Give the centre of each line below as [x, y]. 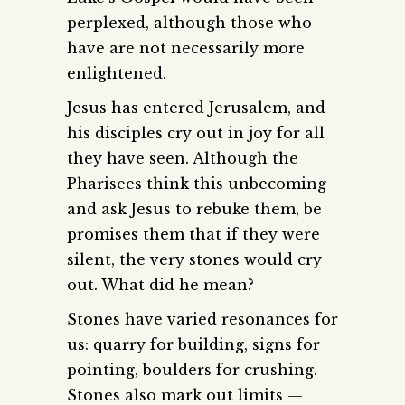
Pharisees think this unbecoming [197, 183]
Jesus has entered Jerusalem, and [196, 107]
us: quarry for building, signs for [193, 344]
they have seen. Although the [183, 158]
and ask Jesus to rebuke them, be [194, 208]
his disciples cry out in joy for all [196, 132]
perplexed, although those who [189, 22]
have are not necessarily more [186, 47]
